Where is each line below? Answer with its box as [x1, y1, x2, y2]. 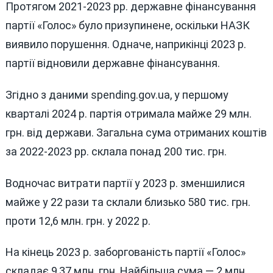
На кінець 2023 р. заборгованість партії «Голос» [5, 246, 246, 259]
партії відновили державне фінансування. [5, 57, 220, 70]
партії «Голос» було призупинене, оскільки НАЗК [5, 19, 250, 32]
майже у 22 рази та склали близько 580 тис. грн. [5, 195, 250, 208]
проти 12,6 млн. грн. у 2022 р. [5, 214, 151, 227]
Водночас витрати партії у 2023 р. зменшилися [5, 176, 245, 190]
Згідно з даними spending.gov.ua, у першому [5, 88, 229, 102]
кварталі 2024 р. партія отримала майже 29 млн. [5, 107, 252, 121]
